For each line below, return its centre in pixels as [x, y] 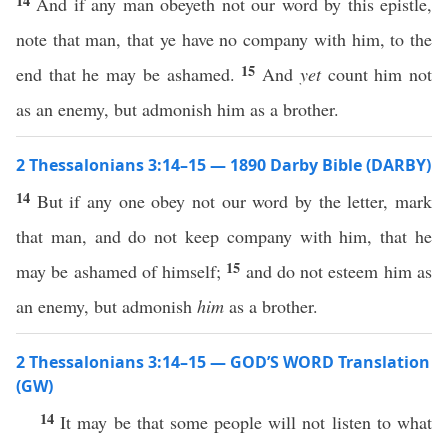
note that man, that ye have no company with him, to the [224, 39]
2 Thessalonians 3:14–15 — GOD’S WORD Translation [223, 362]
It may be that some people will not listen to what [246, 422]
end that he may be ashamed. [129, 74]
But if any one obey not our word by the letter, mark [234, 201]
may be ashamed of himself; [121, 271]
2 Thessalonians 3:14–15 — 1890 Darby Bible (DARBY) [223, 165]
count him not [376, 74]
